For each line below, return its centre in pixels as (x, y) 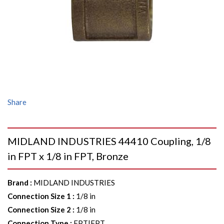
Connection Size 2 (39, 209)
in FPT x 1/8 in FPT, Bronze (68, 156)
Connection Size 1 (39, 196)
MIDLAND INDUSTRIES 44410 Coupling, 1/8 (109, 141)
